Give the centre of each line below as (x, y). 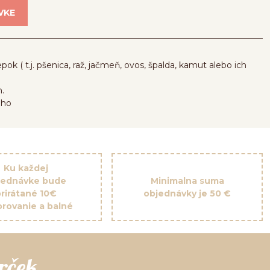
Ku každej (26, 168)
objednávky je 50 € (187, 193)
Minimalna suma (187, 181)
